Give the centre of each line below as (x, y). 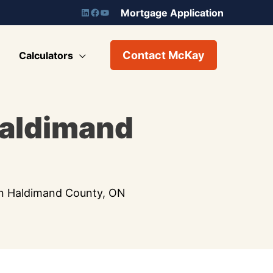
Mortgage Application (172, 13)
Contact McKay (164, 55)
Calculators (46, 55)
